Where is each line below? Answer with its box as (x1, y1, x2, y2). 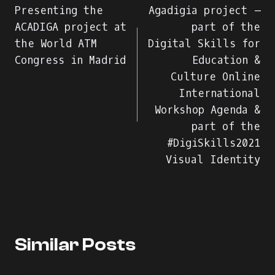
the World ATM (15, 36, 97, 51)
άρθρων (14, 10, 76, 33)
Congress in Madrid (15, 53, 126, 68)
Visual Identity (166, 152, 260, 167)
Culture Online (171, 69, 260, 84)
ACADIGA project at (15, 20, 126, 34)
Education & (192, 53, 260, 68)
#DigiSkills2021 (167, 136, 260, 150)
